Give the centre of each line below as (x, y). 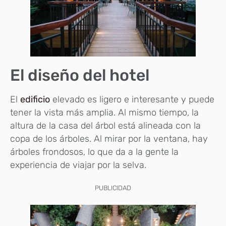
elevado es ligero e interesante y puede (132, 99)
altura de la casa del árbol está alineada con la (105, 125)
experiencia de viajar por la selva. (78, 165)
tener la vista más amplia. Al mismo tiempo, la (104, 112)
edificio (35, 99)
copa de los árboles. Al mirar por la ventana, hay (109, 138)
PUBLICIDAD (113, 188)
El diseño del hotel (80, 75)
